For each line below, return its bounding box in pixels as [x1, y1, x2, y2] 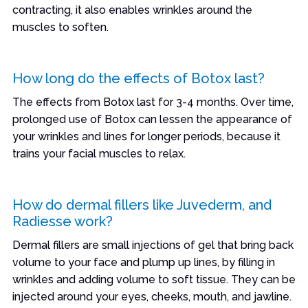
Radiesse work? [12, 213, 113, 230]
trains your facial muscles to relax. [12, 147, 186, 160]
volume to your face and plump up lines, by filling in [12, 256, 275, 269]
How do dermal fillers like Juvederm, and [12, 197, 272, 213]
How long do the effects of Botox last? [12, 70, 265, 87]
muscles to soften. [12, 21, 109, 34]
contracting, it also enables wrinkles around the [12, 3, 252, 16]
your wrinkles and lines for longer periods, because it [12, 130, 280, 143]
